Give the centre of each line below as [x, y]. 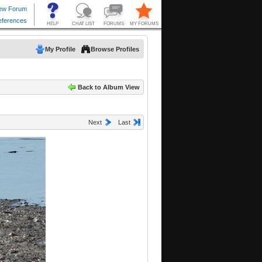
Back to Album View [109, 87]
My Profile [60, 49]
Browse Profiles [115, 49]
